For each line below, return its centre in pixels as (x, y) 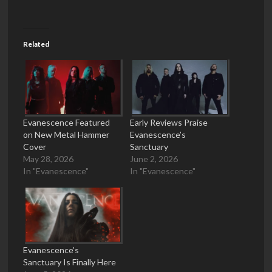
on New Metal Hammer (66, 134)
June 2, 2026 (154, 158)
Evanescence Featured (66, 122)
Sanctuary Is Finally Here (70, 262)
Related (36, 44)
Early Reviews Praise (169, 122)
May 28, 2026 (48, 158)
